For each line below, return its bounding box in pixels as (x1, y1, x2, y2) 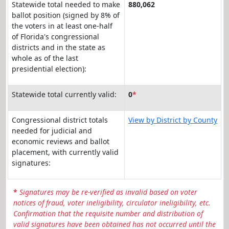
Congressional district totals (12, 114, 108, 125)
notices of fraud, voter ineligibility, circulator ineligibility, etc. (13, 197, 211, 208)
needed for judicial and (12, 125, 92, 135)
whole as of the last (12, 53, 78, 63)
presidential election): (12, 63, 86, 74)
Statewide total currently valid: (12, 89, 117, 99)
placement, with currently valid (12, 147, 119, 157)
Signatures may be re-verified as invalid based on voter (19, 187, 197, 197)
